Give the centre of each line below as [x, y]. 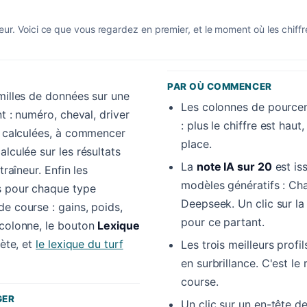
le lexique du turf [79, 244]
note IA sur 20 [234, 166]
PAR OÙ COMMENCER [220, 86]
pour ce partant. [223, 222]
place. [196, 144]
